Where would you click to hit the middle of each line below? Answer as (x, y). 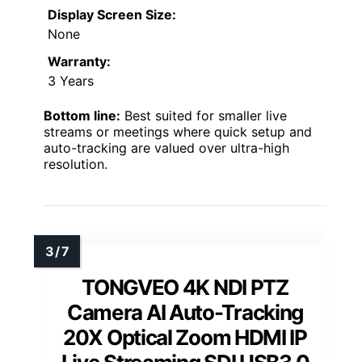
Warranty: (79, 62)
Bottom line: (82, 116)
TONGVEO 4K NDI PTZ (185, 288)
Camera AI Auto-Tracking (185, 313)
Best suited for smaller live (204, 116)
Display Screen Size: (112, 15)
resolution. (76, 164)
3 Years (71, 81)
